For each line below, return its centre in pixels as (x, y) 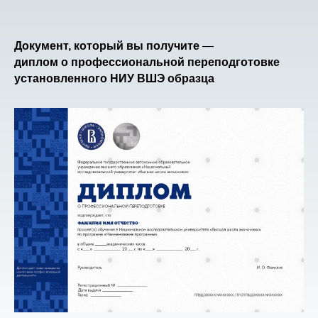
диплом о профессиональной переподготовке (147, 62)
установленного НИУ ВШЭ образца (114, 78)
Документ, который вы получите (108, 45)
